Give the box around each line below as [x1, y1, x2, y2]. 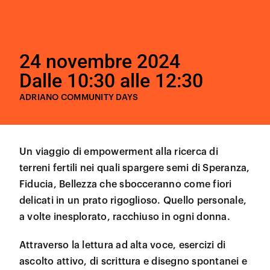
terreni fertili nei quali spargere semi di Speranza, [19, 163, 250, 174]
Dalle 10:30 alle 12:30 [19, 69, 203, 93]
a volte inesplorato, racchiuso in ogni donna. [19, 212, 230, 222]
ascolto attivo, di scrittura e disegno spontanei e [19, 257, 247, 267]
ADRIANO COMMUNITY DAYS [19, 93, 139, 102]
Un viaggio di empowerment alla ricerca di [19, 147, 218, 157]
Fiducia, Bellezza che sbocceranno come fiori [19, 180, 232, 190]
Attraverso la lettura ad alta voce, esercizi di [19, 240, 226, 251]
